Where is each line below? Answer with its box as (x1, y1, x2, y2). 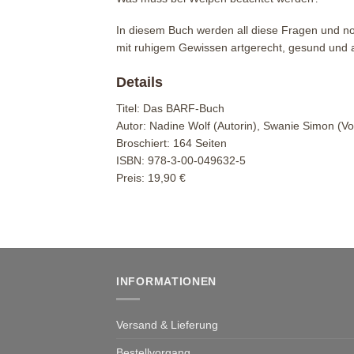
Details (116, 73, 163, 90)
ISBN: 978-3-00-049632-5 (116, 154, 246, 168)
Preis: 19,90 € (116, 171, 186, 185)
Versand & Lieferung (116, 318, 218, 331)
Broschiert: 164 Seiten (116, 137, 227, 150)
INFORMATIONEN (116, 275, 217, 288)
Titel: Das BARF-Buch (116, 102, 224, 115)
